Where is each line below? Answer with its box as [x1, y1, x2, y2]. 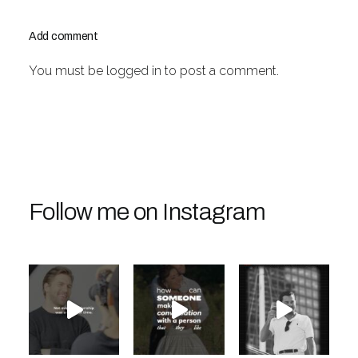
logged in [106, 63, 161, 78]
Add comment [29, 30, 98, 42]
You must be [29, 63, 106, 78]
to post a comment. [161, 63, 279, 78]
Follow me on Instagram [29, 199, 266, 225]
